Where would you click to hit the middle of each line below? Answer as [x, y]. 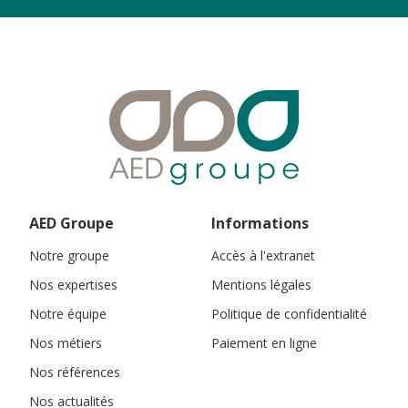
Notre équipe [68, 314]
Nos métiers [66, 343]
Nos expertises [73, 285]
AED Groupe [71, 223]
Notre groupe [69, 255]
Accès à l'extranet [263, 255]
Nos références [75, 372]
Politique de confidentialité [289, 314]
